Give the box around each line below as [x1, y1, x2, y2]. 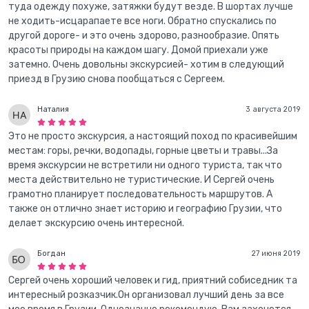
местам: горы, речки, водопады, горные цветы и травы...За [8, 144, 278, 157]
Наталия [37, 104, 69, 114]
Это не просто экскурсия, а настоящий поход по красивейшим [8, 130, 297, 142]
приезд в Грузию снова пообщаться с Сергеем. [8, 72, 225, 85]
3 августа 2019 [246, 104, 301, 114]
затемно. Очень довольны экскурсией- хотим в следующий [8, 58, 284, 70]
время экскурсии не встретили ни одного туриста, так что [8, 159, 282, 171]
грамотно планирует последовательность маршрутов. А [8, 188, 272, 200]
